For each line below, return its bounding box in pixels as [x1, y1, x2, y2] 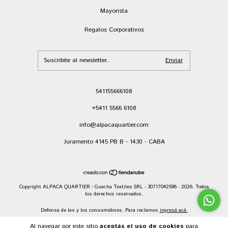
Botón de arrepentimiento [84, 218, 144, 225]
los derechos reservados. [85, 190, 143, 198]
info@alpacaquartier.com [79, 121, 149, 130]
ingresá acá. [159, 207, 188, 214]
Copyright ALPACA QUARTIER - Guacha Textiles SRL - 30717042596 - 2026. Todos [19, 183, 209, 191]
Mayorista [100, 7, 128, 16]
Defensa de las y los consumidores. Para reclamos [40, 207, 158, 214]
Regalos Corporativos [84, 25, 144, 35]
